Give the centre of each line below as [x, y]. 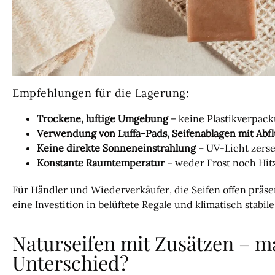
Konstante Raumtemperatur [101, 163]
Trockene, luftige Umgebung [103, 119]
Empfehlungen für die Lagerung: [101, 93]
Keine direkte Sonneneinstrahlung [116, 148]
